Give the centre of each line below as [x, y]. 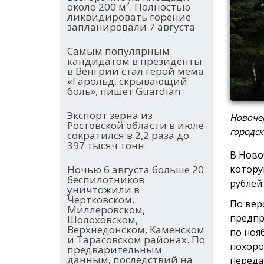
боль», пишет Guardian [124, 91]
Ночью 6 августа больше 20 [136, 170]
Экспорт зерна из [110, 115]
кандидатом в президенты [135, 61]
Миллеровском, [106, 210]
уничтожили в [103, 190]
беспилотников [106, 180]
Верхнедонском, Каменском [136, 230]
